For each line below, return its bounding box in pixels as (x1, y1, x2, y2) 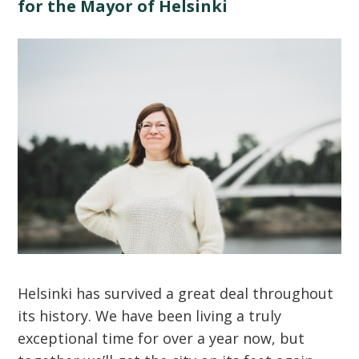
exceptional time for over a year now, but (18, 329, 305, 349)
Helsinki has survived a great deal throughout (18, 284, 334, 304)
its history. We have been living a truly (18, 306, 282, 326)
